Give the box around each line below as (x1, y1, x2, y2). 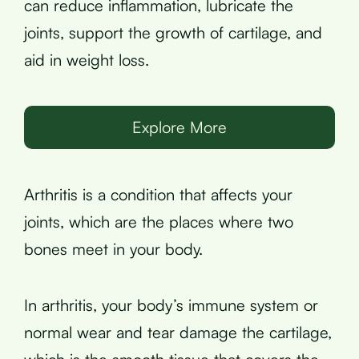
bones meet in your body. (24, 239, 203, 259)
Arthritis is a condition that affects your (24, 184, 292, 204)
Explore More (132, 117, 227, 137)
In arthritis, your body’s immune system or (24, 295, 318, 315)
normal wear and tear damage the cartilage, (24, 322, 332, 342)
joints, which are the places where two (24, 212, 293, 232)
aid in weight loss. (24, 50, 149, 70)
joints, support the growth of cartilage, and (24, 22, 322, 42)
